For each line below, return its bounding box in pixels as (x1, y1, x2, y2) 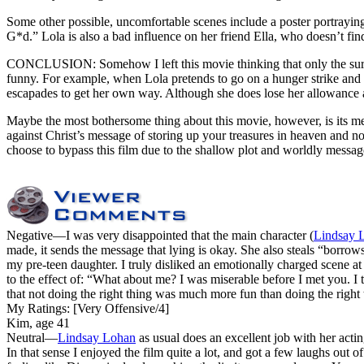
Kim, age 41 (6, 315, 70, 330)
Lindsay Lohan (58, 330, 136, 344)
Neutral (6, 330, 45, 344)
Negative (6, 227, 53, 242)
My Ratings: (6, 301, 70, 315)
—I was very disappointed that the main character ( (53, 227, 314, 242)
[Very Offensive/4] (70, 301, 169, 315)
